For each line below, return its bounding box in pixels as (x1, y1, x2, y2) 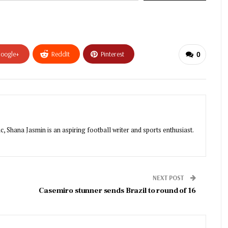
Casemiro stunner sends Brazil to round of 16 (39, 186, 196, 196)
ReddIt (51, 49, 70, 59)
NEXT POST (152, 174, 185, 182)
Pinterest (101, 49, 124, 59)
